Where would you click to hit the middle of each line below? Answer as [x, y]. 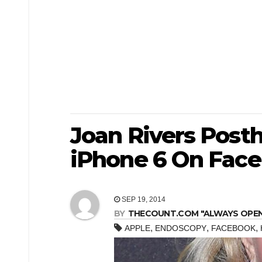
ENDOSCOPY [181, 228]
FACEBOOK [233, 228]
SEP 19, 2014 [143, 200]
